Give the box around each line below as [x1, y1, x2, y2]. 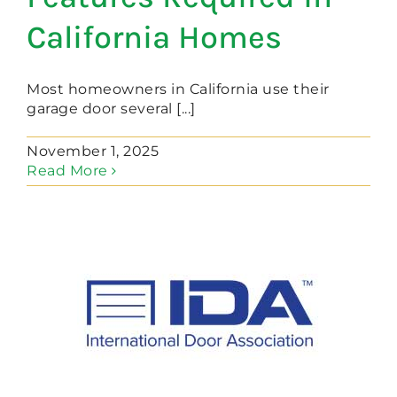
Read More [27, 162, 108, 180]
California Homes [27, 19, 282, 57]
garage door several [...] [27, 100, 196, 118]
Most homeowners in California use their [27, 81, 330, 98]
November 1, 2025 [27, 143, 159, 160]
